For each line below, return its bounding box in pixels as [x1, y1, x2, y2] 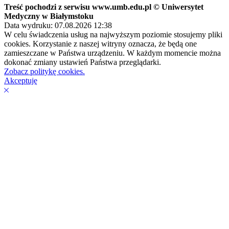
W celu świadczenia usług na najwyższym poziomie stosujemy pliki [4, 30, 222, 39]
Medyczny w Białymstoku [4, 11, 94, 20]
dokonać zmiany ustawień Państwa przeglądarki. [4, 57, 161, 66]
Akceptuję [4, 76, 37, 85]
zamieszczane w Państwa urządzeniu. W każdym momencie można [4, 48, 221, 57]
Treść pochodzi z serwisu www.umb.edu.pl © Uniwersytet [4, 2, 203, 11]
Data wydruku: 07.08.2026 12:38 [4, 20, 112, 30]
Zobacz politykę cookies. [4, 66, 85, 76]
